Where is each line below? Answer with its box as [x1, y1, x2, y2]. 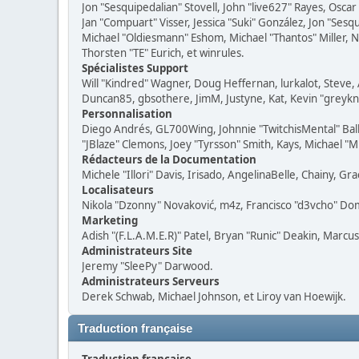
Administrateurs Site [82, 244, 192, 258]
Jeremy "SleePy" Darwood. [82, 259, 213, 273]
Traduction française [78, 322, 192, 335]
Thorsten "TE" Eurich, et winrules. [82, 46, 244, 60]
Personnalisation [82, 107, 172, 121]
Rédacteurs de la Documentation [82, 152, 256, 167]
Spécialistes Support [82, 61, 188, 75]
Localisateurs [82, 183, 154, 197]
